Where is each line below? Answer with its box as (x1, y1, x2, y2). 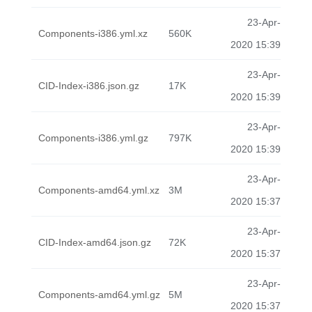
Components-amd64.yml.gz (38, 289, 160, 300)
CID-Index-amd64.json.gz (38, 237, 151, 248)
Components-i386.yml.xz (38, 28, 148, 39)
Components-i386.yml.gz (38, 132, 148, 143)
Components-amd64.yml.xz (38, 185, 159, 196)
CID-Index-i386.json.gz (38, 80, 139, 91)
